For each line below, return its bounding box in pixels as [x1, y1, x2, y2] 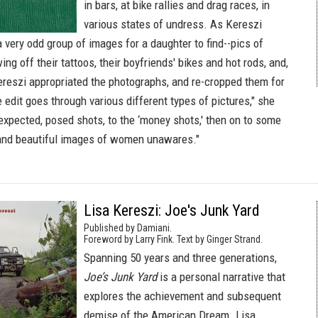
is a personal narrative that [157, 270, 285, 284]
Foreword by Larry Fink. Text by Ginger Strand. [84, 234, 263, 245]
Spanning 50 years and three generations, [84, 251, 277, 265]
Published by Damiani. [84, 222, 172, 234]
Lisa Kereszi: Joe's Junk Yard [84, 202, 260, 219]
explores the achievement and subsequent [84, 289, 281, 303]
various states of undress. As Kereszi [84, 17, 262, 31]
